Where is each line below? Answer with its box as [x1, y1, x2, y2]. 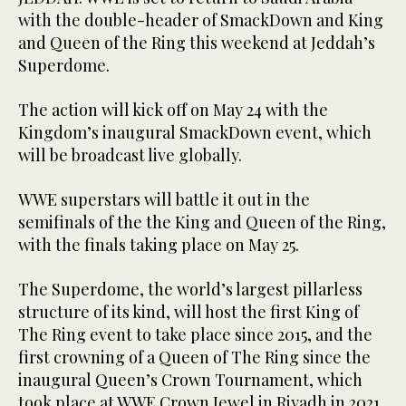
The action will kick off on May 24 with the [18, 99, 328, 121]
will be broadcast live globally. [18, 144, 242, 167]
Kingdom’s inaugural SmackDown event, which [18, 121, 372, 144]
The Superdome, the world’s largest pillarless [18, 278, 362, 301]
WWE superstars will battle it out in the [18, 188, 310, 211]
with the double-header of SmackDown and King [18, 9, 383, 32]
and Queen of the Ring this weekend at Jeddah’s [18, 32, 375, 54]
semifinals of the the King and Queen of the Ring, [18, 211, 386, 234]
